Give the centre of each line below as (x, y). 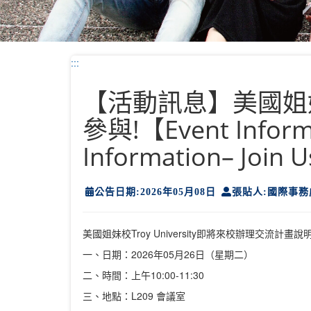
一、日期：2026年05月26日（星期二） (168, 254)
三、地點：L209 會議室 (134, 295)
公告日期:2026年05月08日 (155, 191)
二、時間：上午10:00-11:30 (143, 275)
